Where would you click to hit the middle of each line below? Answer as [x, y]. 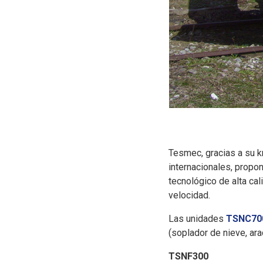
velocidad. [189, 195]
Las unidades [197, 218]
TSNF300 [188, 256]
